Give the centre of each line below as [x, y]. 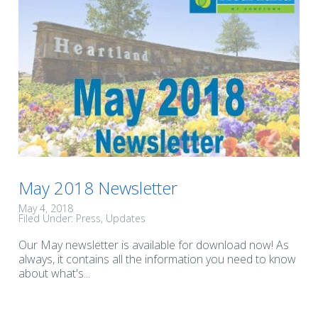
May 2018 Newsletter [98, 187]
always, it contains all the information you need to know [157, 259]
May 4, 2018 [46, 208]
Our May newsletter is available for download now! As [154, 245]
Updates [126, 218]
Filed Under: [47, 218]
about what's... [54, 273]
